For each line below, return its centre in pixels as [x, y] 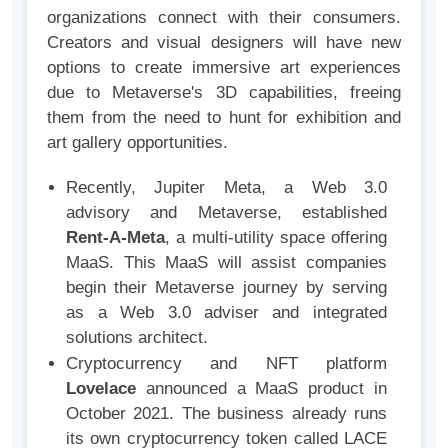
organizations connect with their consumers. [224, 18]
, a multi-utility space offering [276, 238]
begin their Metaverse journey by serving [226, 288]
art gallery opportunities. [137, 143]
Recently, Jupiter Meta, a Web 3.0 [226, 188]
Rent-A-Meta [116, 238]
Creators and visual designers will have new [224, 43]
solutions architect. [137, 338]
